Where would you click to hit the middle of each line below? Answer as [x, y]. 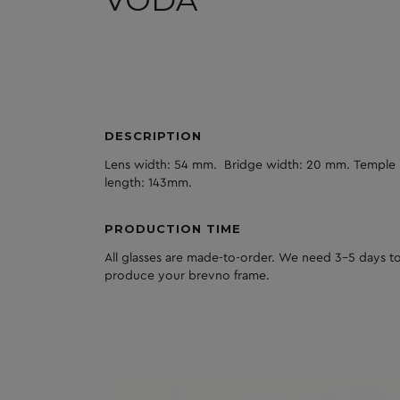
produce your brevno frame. [187, 275]
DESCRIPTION [153, 136]
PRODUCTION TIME [173, 228]
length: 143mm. [148, 183]
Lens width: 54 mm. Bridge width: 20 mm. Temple [250, 166]
